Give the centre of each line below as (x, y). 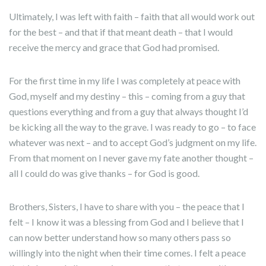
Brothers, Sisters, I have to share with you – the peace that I (127, 206)
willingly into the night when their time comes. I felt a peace (127, 253)
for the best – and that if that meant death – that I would (121, 32)
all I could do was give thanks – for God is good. (104, 173)
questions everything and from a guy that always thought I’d (129, 111)
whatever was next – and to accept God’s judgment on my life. (133, 142)
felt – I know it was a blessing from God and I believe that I (126, 222)
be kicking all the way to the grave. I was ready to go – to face (132, 127)
